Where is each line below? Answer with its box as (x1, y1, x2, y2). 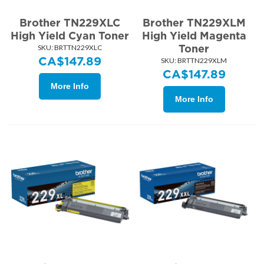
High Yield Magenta (141, 29, 246, 42)
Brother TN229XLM (142, 16, 246, 29)
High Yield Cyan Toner (11, 29, 130, 42)
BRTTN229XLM (176, 55, 227, 65)
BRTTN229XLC (53, 42, 103, 52)
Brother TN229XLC (19, 16, 121, 29)
